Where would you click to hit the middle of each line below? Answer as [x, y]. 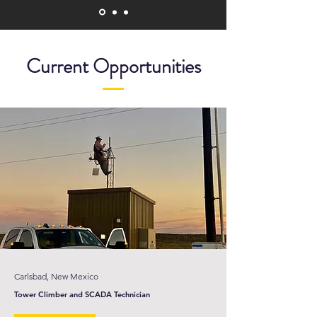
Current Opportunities [113, 67]
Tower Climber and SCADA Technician [82, 294]
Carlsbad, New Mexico [56, 276]
